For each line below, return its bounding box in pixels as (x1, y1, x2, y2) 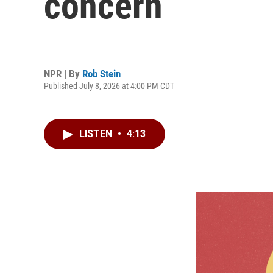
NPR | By (44, 67, 82, 80)
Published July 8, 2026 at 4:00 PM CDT (44, 80, 174, 91)
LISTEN (79, 128, 115, 140)
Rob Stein (82, 67, 121, 80)
